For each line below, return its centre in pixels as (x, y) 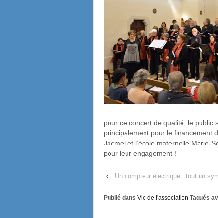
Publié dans (120, 197)
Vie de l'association (163, 197)
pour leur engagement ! (140, 153)
